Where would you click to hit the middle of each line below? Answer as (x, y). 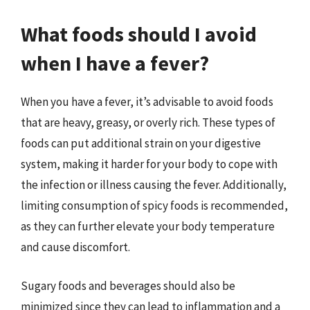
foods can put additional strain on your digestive (141, 143)
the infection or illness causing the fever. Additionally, (154, 185)
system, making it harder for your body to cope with (149, 164)
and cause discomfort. (75, 247)
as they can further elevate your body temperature (148, 226)
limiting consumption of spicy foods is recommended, (154, 206)
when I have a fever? (115, 63)
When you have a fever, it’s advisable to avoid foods (147, 102)
